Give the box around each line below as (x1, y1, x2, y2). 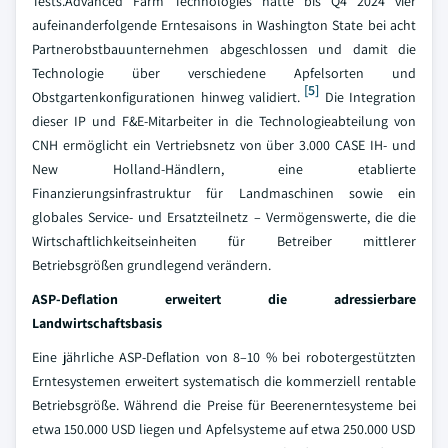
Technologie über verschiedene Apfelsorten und (32, 64, 416, 82)
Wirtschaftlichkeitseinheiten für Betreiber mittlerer (32, 232, 416, 250)
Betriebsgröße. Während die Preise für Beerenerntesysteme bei (32, 396, 416, 414)
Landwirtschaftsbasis (32, 314, 162, 332)
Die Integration (319, 88, 416, 106)
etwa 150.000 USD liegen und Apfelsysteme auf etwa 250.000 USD (32, 420, 416, 438)
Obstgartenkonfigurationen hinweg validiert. (32, 88, 300, 106)
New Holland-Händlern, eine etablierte (32, 160, 416, 178)
